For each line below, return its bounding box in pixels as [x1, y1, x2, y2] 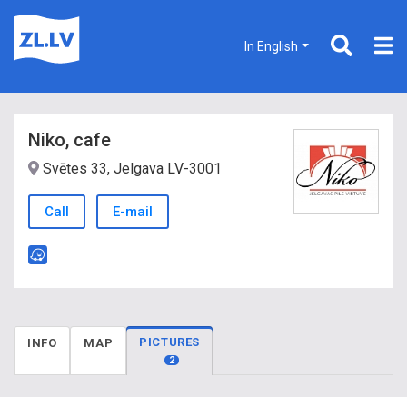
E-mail [113, 203, 153, 220]
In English [244, 38, 299, 54]
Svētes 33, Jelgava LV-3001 [39, 160, 222, 177]
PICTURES [139, 335, 201, 349]
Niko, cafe [28, 129, 111, 151]
